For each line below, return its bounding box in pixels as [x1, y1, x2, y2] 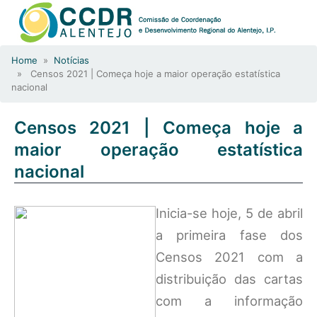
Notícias [54, 54, 89, 66]
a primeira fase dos [156, 227, 303, 243]
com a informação [156, 293, 303, 309]
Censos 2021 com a [156, 249, 303, 265]
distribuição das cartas [156, 271, 303, 287]
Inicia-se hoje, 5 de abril [156, 205, 303, 221]
